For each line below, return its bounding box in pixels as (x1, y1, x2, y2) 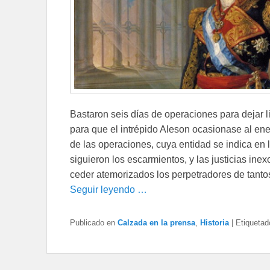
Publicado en (70, 218, 115, 228)
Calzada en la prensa (118, 218, 195, 228)
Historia (200, 218, 229, 228)
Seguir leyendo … (70, 184, 147, 195)
